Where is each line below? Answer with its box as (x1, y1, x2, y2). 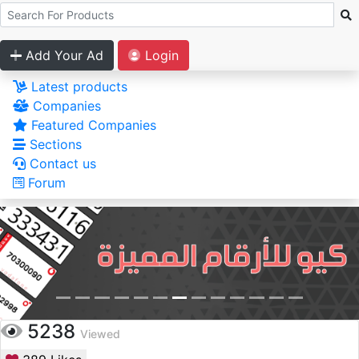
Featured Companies (27, 117, 156, 133)
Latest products (27, 79, 127, 95)
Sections (26, 136, 82, 152)
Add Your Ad (22, 47, 103, 63)
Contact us (26, 155, 96, 171)
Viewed (80, 327, 120, 341)
